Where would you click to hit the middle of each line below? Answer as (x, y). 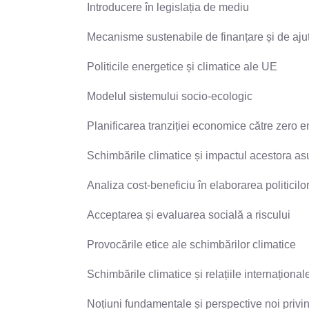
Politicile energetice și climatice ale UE (182, 66)
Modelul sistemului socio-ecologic (170, 96)
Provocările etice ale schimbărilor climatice (191, 244)
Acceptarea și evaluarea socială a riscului (189, 215)
